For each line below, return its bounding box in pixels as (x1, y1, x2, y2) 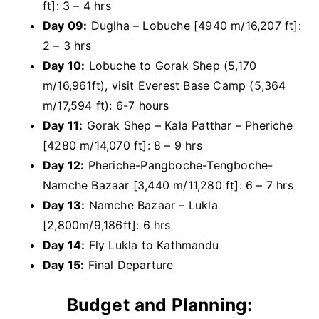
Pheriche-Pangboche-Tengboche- (84, 157, 273, 172)
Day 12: (43, 157, 85, 172)
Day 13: (43, 197, 85, 212)
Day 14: (43, 237, 85, 252)
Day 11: (43, 117, 83, 132)
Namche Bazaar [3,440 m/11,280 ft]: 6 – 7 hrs (43, 177, 293, 192)
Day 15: (43, 257, 85, 272)
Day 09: (43, 18, 88, 33)
